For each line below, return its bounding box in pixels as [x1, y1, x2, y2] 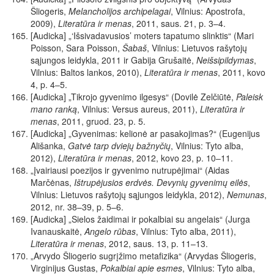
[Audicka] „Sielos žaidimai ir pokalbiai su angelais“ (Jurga [31, 213, 250, 226]
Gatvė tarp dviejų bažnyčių [68, 139, 171, 152]
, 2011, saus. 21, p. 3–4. [131, 17, 226, 30]
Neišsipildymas [196, 54, 254, 67]
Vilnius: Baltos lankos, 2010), [31, 66, 144, 79]
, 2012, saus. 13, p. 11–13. [104, 237, 208, 250]
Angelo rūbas [84, 225, 136, 238]
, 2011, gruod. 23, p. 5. [57, 115, 146, 128]
